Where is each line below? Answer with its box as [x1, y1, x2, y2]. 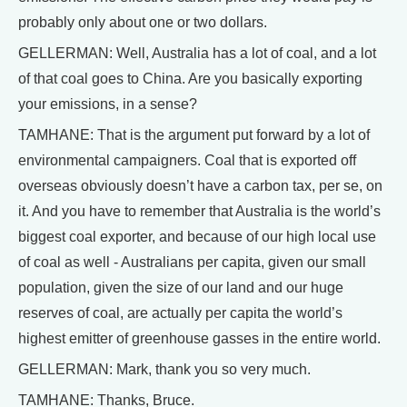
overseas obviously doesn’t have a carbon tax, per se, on [18, 178, 382, 194]
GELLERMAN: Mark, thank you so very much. [18, 362, 311, 377]
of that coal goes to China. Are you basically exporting [18, 71, 362, 86]
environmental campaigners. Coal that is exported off [18, 153, 356, 168]
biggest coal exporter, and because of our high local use [18, 229, 376, 244]
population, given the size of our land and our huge [18, 280, 343, 295]
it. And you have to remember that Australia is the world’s [18, 203, 381, 219]
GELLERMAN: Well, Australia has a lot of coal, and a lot [18, 45, 376, 61]
